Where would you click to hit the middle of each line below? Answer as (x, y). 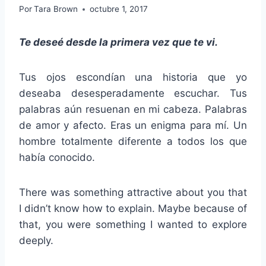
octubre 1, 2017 (119, 9)
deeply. (36, 241)
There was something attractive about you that (133, 193)
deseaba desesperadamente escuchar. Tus (133, 94)
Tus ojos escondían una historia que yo (133, 77)
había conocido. (57, 158)
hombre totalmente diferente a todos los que (133, 142)
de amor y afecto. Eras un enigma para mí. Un (133, 126)
